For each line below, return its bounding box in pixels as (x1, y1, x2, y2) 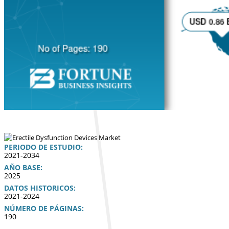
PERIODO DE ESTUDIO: (4, 142, 83, 152)
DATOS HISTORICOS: (4, 182, 76, 193)
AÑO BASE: (4, 162, 42, 172)
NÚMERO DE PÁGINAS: (4, 203, 84, 213)
